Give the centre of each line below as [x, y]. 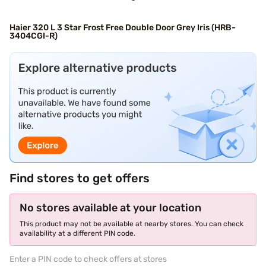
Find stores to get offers [80, 178]
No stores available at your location [110, 208]
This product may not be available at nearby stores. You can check [132, 224]
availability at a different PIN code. [77, 233]
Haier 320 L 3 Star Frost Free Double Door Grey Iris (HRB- [123, 28]
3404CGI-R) [34, 36]
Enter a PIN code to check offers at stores [88, 259]
